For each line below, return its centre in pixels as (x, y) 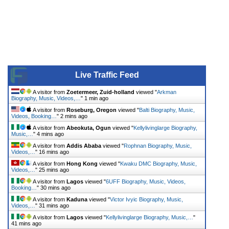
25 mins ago (54, 169)
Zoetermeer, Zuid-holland (100, 92)
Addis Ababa (84, 145)
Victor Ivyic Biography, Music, (146, 199)
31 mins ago (54, 205)
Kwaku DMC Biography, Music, (158, 163)
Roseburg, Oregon (91, 110)
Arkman (167, 92)
